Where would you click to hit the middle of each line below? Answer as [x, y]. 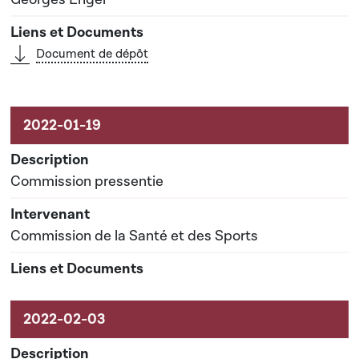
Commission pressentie [87, 182]
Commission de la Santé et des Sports [134, 236]
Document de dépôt [92, 54]
